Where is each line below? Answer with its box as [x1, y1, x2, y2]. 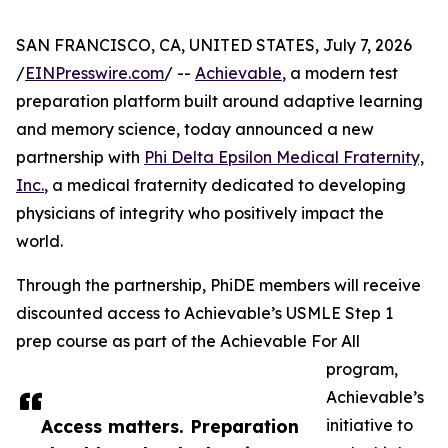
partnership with [16, 147, 144, 167]
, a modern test [282, 63, 398, 83]
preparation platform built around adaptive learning [16, 91, 423, 111]
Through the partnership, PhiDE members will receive [16, 275, 421, 295]
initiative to [326, 415, 413, 435]
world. [16, 231, 63, 251]
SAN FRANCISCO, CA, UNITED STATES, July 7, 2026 [16, 35, 412, 55]
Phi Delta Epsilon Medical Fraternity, [144, 147, 424, 167]
